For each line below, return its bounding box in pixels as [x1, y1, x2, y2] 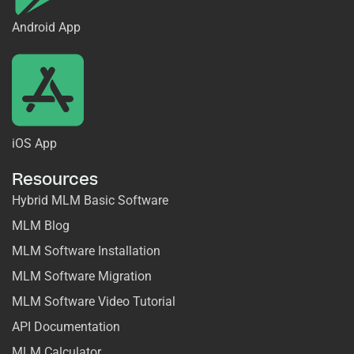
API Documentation [12, 318, 120, 334]
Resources [12, 168, 98, 191]
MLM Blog [12, 217, 70, 233]
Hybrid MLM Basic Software [12, 192, 168, 208]
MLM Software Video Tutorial [12, 293, 175, 309]
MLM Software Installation [12, 243, 160, 258]
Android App [12, 19, 81, 35]
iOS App [12, 135, 57, 151]
